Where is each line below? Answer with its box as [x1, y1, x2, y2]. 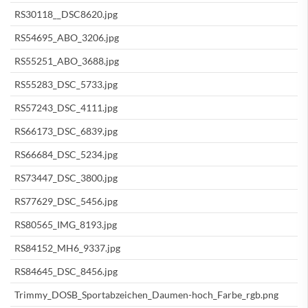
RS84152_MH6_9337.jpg [14, 241, 120, 254]
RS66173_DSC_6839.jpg [14, 124, 118, 137]
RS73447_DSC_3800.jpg [14, 171, 118, 184]
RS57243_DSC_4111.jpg [14, 101, 118, 113]
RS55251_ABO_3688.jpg [14, 54, 119, 67]
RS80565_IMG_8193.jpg [14, 218, 117, 230]
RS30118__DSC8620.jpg [14, 8, 118, 20]
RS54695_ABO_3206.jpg [14, 31, 119, 43]
